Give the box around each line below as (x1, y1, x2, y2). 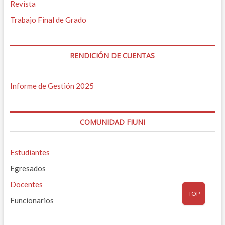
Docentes (10, 179, 43, 189)
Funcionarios (10, 195, 54, 205)
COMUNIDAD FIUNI (79, 117, 145, 127)
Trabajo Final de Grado (10, 15, 86, 24)
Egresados (10, 163, 46, 173)
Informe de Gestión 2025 (10, 81, 94, 90)
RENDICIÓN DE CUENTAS (70, 50, 155, 60)
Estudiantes (10, 147, 50, 157)
